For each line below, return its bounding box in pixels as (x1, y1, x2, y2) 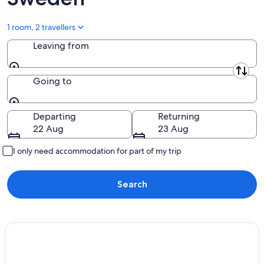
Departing (33, 110, 76, 123)
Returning (158, 110, 200, 123)
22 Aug (33, 123, 64, 135)
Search (117, 179, 147, 190)
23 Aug (158, 123, 189, 135)
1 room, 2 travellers (7, 22, 75, 32)
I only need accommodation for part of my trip (13, 146, 181, 156)
